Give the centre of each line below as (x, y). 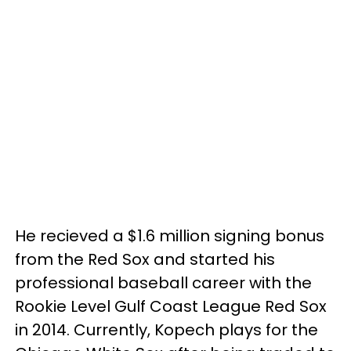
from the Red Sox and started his (145, 259)
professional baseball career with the (163, 283)
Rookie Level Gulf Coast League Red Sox (171, 306)
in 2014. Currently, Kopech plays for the (166, 330)
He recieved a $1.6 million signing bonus (170, 236)
